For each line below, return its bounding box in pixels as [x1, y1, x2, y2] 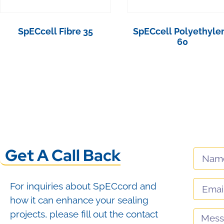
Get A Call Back [5, 144, 120, 166]
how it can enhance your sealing [10, 194, 148, 206]
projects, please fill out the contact [10, 208, 158, 220]
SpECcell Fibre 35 [17, 26, 93, 37]
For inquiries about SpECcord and [10, 180, 156, 192]
